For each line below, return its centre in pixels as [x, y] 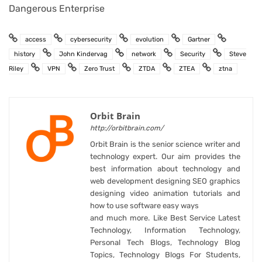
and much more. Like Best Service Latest [165, 218]
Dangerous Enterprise [57, 9]
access [36, 39]
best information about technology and [165, 168]
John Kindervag [83, 54]
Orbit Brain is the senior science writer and [165, 144]
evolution [150, 39]
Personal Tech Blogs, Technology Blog [165, 242]
